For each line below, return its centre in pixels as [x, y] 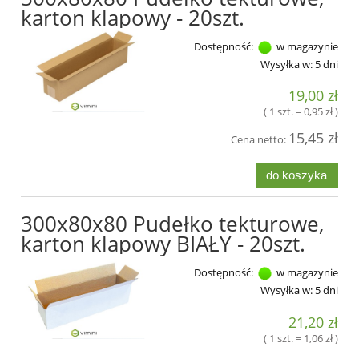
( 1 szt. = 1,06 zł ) [301, 338]
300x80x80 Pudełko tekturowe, [172, 224]
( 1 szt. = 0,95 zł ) [301, 112]
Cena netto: [260, 140]
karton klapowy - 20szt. [133, 17]
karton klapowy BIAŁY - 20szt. [163, 244]
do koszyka [297, 175]
